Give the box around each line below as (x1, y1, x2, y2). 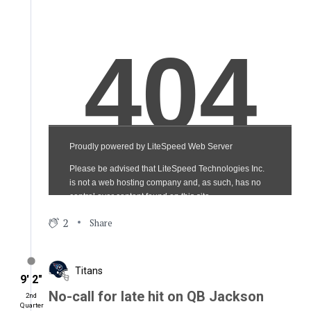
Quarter (19, 301, 44, 310)
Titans (74, 264, 103, 276)
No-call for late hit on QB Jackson (48, 288, 264, 305)
